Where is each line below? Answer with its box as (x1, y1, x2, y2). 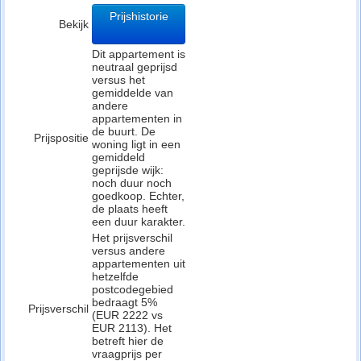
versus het (92, 73, 145, 86)
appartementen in (92, 112, 182, 125)
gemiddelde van (92, 86, 173, 99)
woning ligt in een (92, 138, 180, 151)
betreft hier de (92, 334, 164, 347)
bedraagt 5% (92, 296, 157, 309)
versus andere (92, 244, 165, 257)
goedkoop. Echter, (92, 189, 185, 202)
